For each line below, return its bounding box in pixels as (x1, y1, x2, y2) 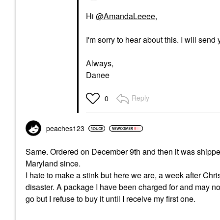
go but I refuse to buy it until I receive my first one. (26, 193, 197, 205)
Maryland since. (26, 158, 82, 169)
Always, (86, 57, 113, 69)
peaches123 (46, 123, 84, 134)
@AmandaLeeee (96, 10, 155, 22)
